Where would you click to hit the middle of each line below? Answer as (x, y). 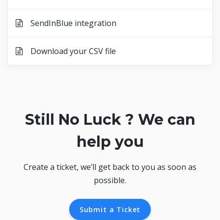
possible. (110, 180)
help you (110, 142)
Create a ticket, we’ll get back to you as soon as (110, 167)
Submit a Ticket (110, 210)
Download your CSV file (69, 51)
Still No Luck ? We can (110, 120)
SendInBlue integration (69, 23)
